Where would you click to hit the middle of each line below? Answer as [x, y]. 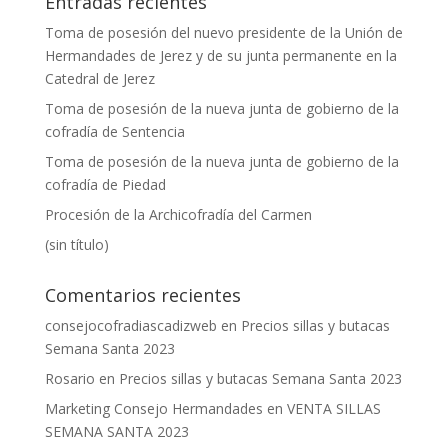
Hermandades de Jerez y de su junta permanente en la [220, 55]
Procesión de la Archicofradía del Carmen [178, 214]
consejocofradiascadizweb [130, 325]
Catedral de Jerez [99, 78]
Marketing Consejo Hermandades [153, 408]
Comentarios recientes [142, 294]
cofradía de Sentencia [114, 131]
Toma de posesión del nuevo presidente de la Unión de [223, 32]
